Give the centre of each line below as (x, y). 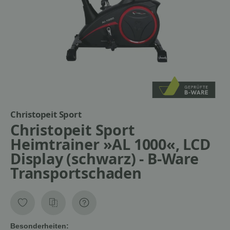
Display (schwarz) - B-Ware (104, 159)
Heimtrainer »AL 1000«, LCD (110, 144)
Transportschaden (76, 173)
